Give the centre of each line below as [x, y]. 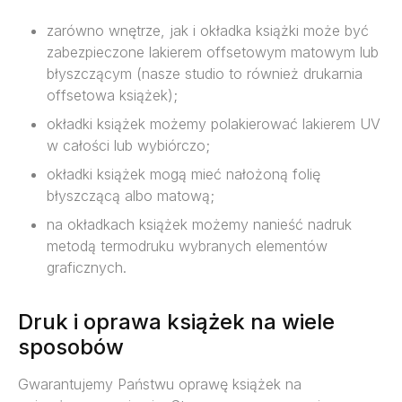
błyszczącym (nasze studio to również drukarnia [205, 74]
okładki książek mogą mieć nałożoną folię [184, 175]
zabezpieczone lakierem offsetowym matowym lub [213, 52]
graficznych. [87, 268]
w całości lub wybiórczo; [128, 146]
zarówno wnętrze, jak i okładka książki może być [208, 31]
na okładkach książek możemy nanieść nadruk [199, 225]
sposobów [71, 347]
